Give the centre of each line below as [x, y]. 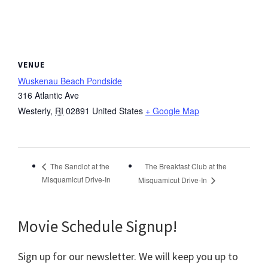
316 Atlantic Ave [48, 95]
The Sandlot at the [79, 166]
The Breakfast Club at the [186, 166]
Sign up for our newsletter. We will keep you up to [128, 257]
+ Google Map [172, 111]
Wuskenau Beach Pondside [70, 81]
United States [118, 111]
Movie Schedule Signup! [98, 226]
